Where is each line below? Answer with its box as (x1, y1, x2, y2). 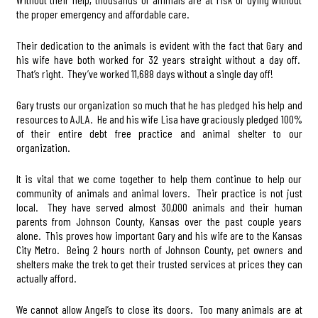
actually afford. (16, 270, 76, 285)
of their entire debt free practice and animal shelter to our (16, 126, 302, 140)
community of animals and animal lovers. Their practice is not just (16, 185, 302, 199)
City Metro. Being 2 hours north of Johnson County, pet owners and (16, 242, 302, 256)
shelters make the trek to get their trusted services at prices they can (16, 256, 302, 270)
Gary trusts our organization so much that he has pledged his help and (16, 97, 302, 111)
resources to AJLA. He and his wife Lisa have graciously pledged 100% (16, 111, 302, 126)
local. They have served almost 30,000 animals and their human (16, 199, 302, 214)
